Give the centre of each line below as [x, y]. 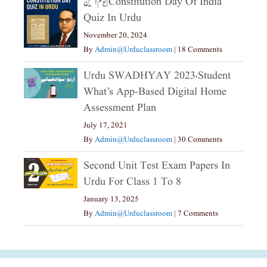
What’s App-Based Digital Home [155, 92]
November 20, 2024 [115, 36]
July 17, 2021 [105, 126]
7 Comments [198, 214]
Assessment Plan [120, 108]
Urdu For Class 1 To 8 [132, 182]
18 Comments [200, 50]
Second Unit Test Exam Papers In [157, 166]
